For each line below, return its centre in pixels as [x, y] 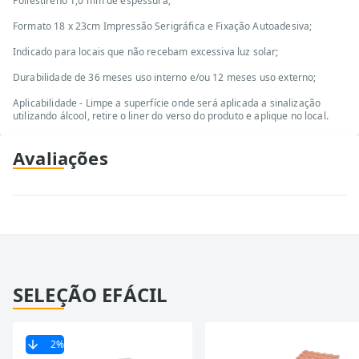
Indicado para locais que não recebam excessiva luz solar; [146, 52]
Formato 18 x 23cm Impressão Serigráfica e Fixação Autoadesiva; [163, 26]
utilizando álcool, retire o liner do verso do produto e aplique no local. [171, 116]
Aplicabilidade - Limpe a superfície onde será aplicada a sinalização [167, 103]
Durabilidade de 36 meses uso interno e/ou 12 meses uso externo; [165, 77]
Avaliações [61, 158]
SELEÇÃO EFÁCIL [91, 294]
